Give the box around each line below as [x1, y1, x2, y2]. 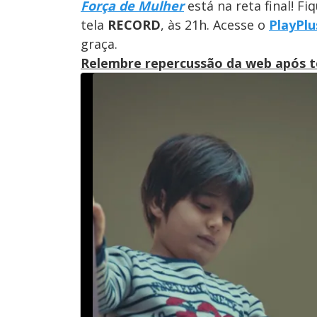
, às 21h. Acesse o [161, 16, 269, 33]
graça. [81, 35, 117, 52]
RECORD [108, 16, 161, 33]
